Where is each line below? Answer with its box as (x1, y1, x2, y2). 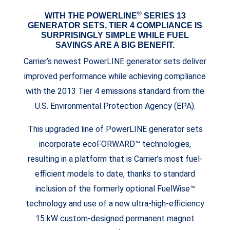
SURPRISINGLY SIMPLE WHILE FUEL (41, 30, 189, 40)
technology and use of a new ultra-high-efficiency (26, 198, 204, 208)
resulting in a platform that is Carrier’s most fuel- (27, 154, 203, 164)
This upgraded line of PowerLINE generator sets (27, 124, 203, 134)
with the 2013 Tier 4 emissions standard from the (26, 86, 204, 96)
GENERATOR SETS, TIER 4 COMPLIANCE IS (28, 21, 202, 30)
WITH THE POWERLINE (44, 11, 137, 20)
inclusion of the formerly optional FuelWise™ (35, 183, 195, 194)
